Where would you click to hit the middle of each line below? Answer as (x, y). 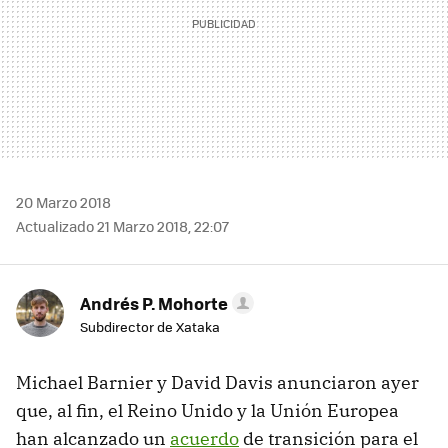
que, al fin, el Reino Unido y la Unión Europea (207, 410)
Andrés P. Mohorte (154, 302)
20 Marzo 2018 (63, 201)
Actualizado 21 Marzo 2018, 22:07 (122, 225)
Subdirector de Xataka (150, 326)
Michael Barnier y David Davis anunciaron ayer (217, 382)
